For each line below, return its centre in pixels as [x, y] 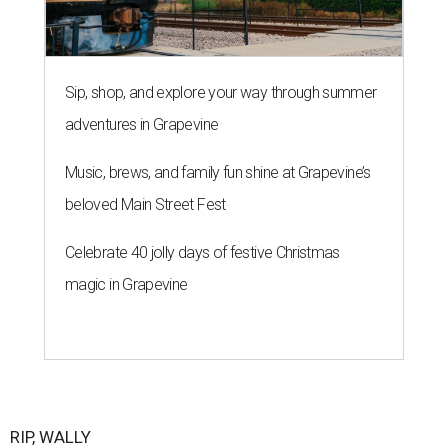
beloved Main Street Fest [145, 205]
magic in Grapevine [126, 285]
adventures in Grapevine [142, 125]
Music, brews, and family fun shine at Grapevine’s [218, 173]
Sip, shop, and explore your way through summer [221, 93]
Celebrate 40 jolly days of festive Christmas [202, 253]
